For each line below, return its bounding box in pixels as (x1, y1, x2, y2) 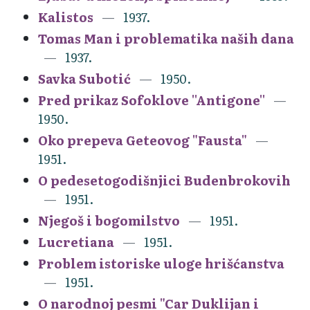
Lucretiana (38, 232, 114, 251)
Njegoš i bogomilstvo (38, 210, 180, 230)
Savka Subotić (38, 69, 131, 88)
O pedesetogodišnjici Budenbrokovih (38, 170, 291, 190)
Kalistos (38, 7, 93, 26)
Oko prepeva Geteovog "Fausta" (38, 130, 247, 149)
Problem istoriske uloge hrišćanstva (38, 253, 284, 273)
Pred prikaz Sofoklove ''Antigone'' (38, 90, 265, 109)
